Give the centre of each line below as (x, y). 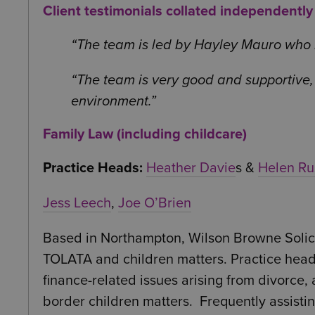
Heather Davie (191, 168)
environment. (111, 102)
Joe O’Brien (155, 204)
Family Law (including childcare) (145, 135)
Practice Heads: (93, 168)
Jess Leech (77, 204)
